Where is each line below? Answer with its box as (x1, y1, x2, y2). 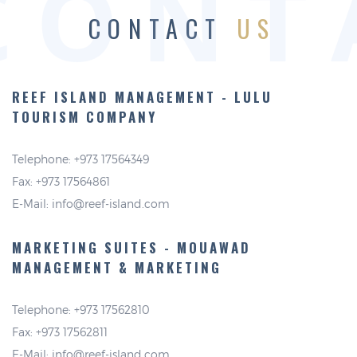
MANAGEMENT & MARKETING (12, 257, 222, 278)
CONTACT (88, 10, 237, 47)
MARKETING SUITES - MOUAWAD (12, 237, 251, 258)
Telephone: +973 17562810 (12, 303, 150, 317)
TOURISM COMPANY (12, 107, 157, 127)
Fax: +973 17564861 (12, 175, 110, 189)
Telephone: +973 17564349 (12, 152, 149, 167)
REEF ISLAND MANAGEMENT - (12, 87, 234, 108)
